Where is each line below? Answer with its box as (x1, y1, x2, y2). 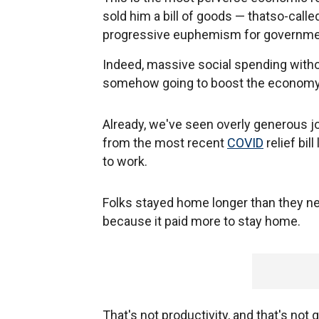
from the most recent (103, 135, 227, 150)
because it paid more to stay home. (103, 214, 303, 229)
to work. (103, 154, 150, 169)
